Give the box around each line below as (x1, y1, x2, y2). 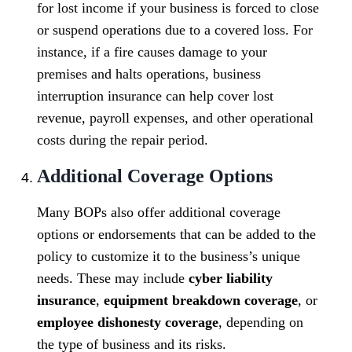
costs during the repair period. (37, 132, 208, 148)
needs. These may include (37, 270, 189, 287)
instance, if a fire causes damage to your (37, 44, 267, 60)
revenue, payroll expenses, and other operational (37, 110, 313, 126)
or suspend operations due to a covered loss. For (37, 22, 313, 38)
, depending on (218, 314, 303, 331)
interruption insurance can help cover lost (37, 88, 273, 104)
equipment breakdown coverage (104, 292, 298, 309)
